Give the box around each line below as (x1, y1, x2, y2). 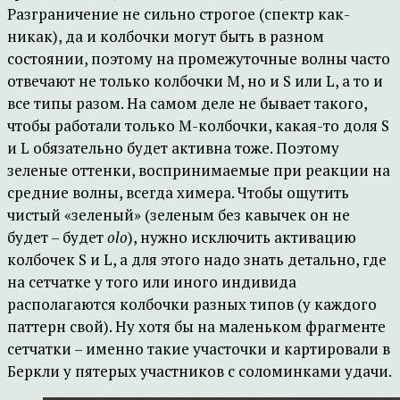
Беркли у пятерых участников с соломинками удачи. (7, 361, 392, 381)
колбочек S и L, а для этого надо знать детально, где (7, 249, 387, 270)
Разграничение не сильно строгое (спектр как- (7, 4, 350, 24)
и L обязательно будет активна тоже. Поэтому (7, 137, 339, 158)
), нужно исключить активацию (128, 227, 356, 247)
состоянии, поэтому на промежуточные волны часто (7, 48, 390, 69)
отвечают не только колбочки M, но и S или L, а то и (7, 71, 383, 91)
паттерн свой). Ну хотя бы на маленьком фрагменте (7, 316, 386, 337)
